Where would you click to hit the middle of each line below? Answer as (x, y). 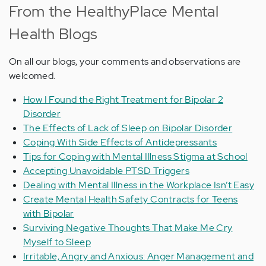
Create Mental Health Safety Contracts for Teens (131, 199)
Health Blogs (53, 34)
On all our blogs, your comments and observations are (125, 62)
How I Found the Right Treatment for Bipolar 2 (123, 100)
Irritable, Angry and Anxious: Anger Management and (138, 256)
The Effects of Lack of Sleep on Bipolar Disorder (128, 128)
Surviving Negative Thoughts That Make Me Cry (128, 228)
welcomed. (32, 76)
